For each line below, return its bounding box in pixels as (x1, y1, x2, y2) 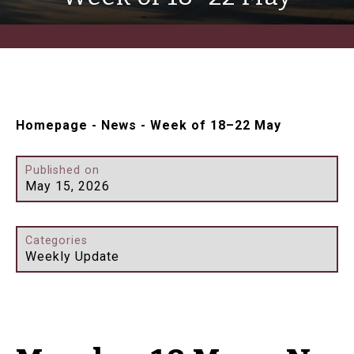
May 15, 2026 (25, 179, 110, 194)
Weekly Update (25, 249, 119, 265)
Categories (25, 234, 88, 248)
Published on (25, 164, 100, 178)
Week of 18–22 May (150, 118, 281, 134)
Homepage (16, 118, 88, 134)
